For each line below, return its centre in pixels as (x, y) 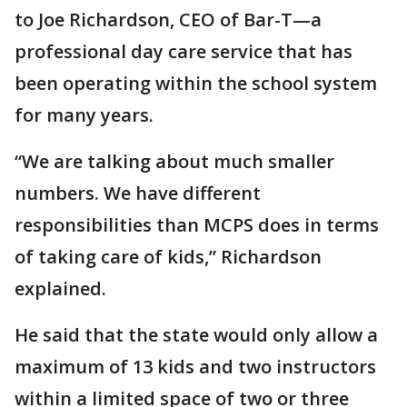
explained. (63, 288)
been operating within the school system (196, 83)
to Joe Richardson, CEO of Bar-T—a (168, 20)
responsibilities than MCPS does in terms (197, 225)
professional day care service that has (184, 51)
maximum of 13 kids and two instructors (195, 367)
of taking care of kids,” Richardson (168, 257)
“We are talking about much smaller (174, 161)
